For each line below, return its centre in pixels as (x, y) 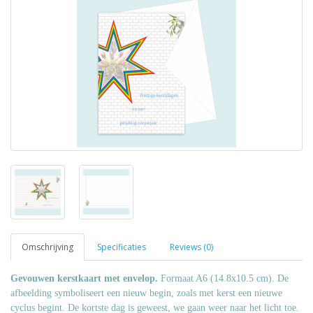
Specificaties (122, 247)
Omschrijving (48, 247)
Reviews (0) (191, 247)
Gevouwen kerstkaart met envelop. (84, 278)
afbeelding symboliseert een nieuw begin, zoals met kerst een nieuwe (146, 293)
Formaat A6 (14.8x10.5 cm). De (223, 278)
